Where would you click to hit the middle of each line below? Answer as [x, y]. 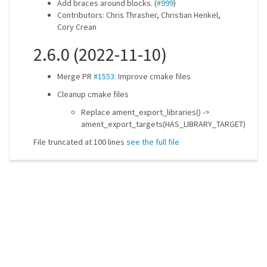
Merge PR [75, 76]
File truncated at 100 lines [80, 142]
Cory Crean [77, 27]
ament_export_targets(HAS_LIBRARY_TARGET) [163, 124]
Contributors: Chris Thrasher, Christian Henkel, [139, 15]
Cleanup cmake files [93, 94]
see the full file [153, 142]
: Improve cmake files [153, 76]
